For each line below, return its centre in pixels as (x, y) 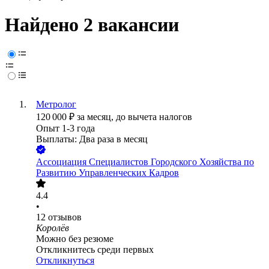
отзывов (65, 217)
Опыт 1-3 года (65, 128)
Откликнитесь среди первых (95, 250)
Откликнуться (65, 261)
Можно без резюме (75, 239)
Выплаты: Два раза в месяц (92, 139)
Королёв (53, 228)
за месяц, (96, 117)
